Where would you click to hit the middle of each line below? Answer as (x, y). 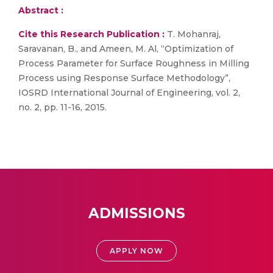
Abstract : (41, 10)
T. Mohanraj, (193, 34)
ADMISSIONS (136, 213)
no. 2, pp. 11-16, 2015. (62, 107)
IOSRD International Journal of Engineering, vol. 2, (129, 93)
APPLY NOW (136, 251)
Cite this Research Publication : (91, 34)
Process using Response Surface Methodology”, (124, 78)
